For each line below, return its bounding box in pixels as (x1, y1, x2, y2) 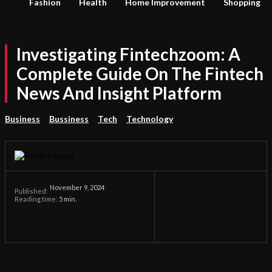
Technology (126, 114, 173, 124)
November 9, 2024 (50, 183, 104, 192)
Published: (15, 187, 48, 195)
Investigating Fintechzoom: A (16, 44, 240, 64)
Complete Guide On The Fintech (16, 63, 263, 84)
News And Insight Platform (16, 83, 222, 103)
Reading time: (15, 195, 59, 203)
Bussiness (49, 114, 89, 124)
